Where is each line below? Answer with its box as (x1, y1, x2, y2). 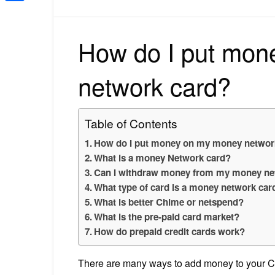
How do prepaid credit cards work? (94, 224, 246, 238)
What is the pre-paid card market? (94, 209, 240, 223)
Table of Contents (85, 114, 177, 131)
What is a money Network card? (94, 150, 231, 165)
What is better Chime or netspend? (94, 195, 244, 209)
